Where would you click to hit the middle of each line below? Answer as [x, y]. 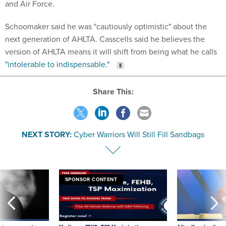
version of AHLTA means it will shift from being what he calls [111, 52]
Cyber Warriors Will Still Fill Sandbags [139, 134]
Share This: [116, 91]
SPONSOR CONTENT [91, 179]
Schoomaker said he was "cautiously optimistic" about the [106, 26]
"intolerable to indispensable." [57, 64]
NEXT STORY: [47, 134]
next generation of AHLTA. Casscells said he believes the [105, 39]
